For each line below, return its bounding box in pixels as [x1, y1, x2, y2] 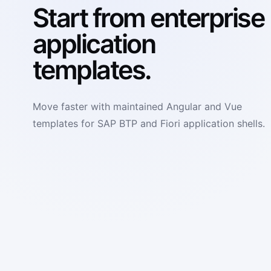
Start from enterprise [32, 1, 264, 33]
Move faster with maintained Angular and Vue [32, 100, 242, 113]
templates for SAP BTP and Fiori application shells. [32, 117, 265, 130]
